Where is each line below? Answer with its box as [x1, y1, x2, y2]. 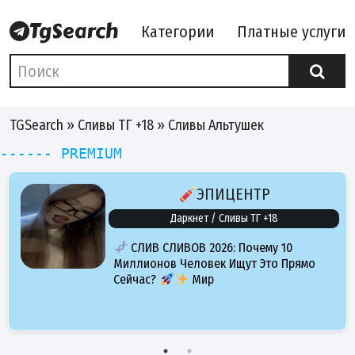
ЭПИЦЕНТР [196, 185, 270, 204]
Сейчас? [113, 272, 159, 288]
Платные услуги [237, 21, 345, 41]
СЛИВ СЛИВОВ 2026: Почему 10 [128, 240, 293, 256]
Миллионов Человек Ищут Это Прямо [113, 256, 315, 272]
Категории [141, 21, 214, 41]
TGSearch [10, 116, 63, 135]
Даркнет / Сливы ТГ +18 [170, 212, 278, 226]
